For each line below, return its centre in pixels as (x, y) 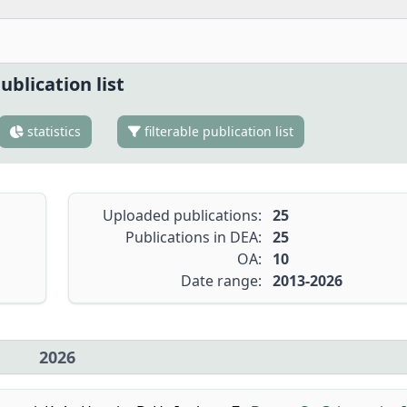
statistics (52, 131)
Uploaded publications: (182, 215)
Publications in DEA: (193, 237)
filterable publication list (217, 131)
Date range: (221, 281)
